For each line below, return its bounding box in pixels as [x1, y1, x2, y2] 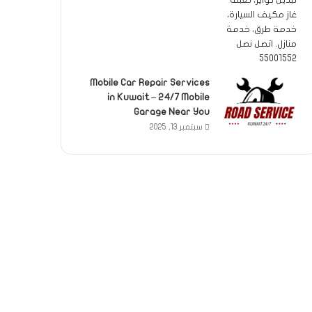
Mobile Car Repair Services [90, 77, 210, 88]
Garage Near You [134, 106, 210, 117]
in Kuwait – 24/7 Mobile [107, 91, 210, 102]
